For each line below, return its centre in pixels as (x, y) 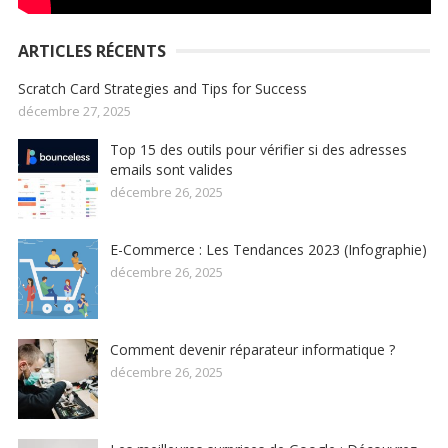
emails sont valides (171, 169)
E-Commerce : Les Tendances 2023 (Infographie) (268, 249)
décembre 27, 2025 (74, 110)
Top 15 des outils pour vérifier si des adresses (258, 149)
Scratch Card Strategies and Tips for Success (162, 88)
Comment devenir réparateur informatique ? (252, 349)
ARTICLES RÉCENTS (91, 50)
